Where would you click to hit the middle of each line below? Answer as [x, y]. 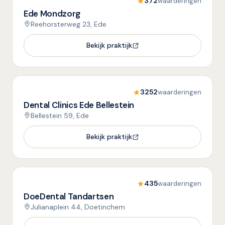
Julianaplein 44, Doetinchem [78, 207]
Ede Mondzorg [52, 14]
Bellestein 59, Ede [60, 116]
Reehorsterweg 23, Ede [69, 24]
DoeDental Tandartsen [69, 196]
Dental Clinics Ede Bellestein [79, 105]
